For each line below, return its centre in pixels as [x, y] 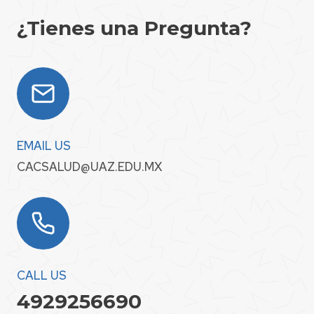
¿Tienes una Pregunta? [134, 28]
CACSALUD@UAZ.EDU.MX [90, 167]
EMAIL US [44, 145]
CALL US [42, 275]
